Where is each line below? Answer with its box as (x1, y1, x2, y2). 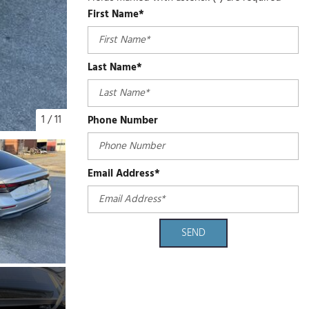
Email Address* (88, 166, 160, 182)
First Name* (88, 6, 144, 23)
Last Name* (88, 59, 142, 76)
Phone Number (88, 112, 158, 129)
